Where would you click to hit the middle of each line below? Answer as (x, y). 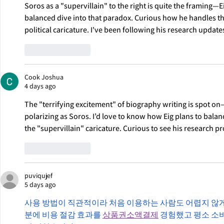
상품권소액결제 (130, 214)
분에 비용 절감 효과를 (63, 214)
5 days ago (40, 184)
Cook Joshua (44, 77)
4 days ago (40, 86)
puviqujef (38, 175)
